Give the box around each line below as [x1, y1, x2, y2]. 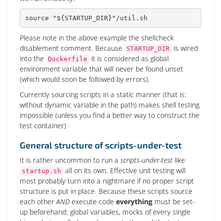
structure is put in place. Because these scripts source [20, 186, 192, 196]
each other [20, 197, 56, 206]
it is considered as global [89, 54, 169, 63]
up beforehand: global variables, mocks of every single [20, 207, 190, 217]
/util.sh [115, 14, 147, 22]
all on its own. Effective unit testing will [63, 166, 185, 175]
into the [20, 54, 46, 63]
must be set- [152, 197, 195, 206]
